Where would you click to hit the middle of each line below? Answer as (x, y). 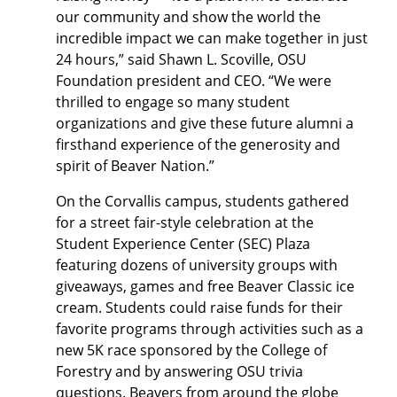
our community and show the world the (188, 17)
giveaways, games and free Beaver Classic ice (205, 286)
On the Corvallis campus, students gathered (202, 201)
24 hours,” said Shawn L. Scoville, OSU (181, 59)
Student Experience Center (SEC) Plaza (183, 244)
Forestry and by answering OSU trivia (179, 371)
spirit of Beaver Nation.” (135, 166)
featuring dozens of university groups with (197, 265)
